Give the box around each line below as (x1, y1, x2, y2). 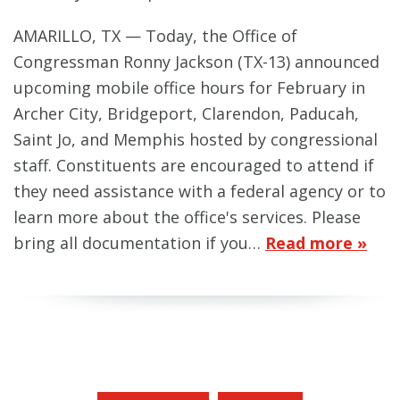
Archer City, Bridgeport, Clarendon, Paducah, (13, 103, 359, 125)
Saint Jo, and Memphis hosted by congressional (13, 129, 378, 151)
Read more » (265, 232, 367, 254)
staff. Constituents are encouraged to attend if (13, 154, 374, 177)
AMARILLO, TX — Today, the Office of (13, 25, 297, 47)
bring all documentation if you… (13, 232, 265, 254)
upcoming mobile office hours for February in (13, 77, 365, 99)
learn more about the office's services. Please (13, 206, 361, 229)
